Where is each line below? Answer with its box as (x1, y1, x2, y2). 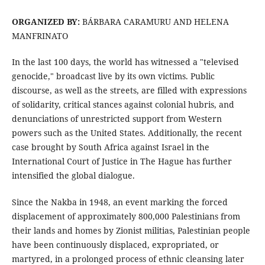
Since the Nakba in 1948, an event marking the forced (11, 196, 228, 208)
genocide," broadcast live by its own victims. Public (11, 70, 215, 82)
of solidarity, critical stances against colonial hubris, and (11, 99, 234, 111)
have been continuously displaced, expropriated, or (11, 238, 219, 250)
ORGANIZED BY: (11, 16, 80, 28)
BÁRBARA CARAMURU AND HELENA (79, 16, 229, 28)
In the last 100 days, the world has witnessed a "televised (11, 56, 239, 68)
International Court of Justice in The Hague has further (11, 156, 232, 167)
